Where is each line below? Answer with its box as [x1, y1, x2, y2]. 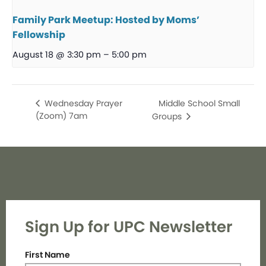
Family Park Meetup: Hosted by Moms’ [12, 13, 199, 27]
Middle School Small [159, 97, 240, 109]
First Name [25, 248, 70, 261]
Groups [152, 110, 185, 122]
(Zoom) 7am [36, 110, 87, 122]
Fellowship [12, 28, 65, 42]
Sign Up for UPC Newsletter [25, 216, 233, 237]
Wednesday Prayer [42, 97, 122, 109]
